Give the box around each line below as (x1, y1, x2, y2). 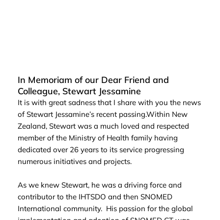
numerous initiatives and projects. (17, 157, 134, 166)
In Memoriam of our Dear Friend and (17, 74, 169, 86)
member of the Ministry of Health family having (17, 133, 178, 143)
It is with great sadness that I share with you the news (17, 98, 201, 108)
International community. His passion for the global (17, 204, 193, 214)
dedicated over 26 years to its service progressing (17, 145, 184, 155)
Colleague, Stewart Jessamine (17, 85, 141, 97)
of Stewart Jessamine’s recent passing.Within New (17, 110, 188, 119)
